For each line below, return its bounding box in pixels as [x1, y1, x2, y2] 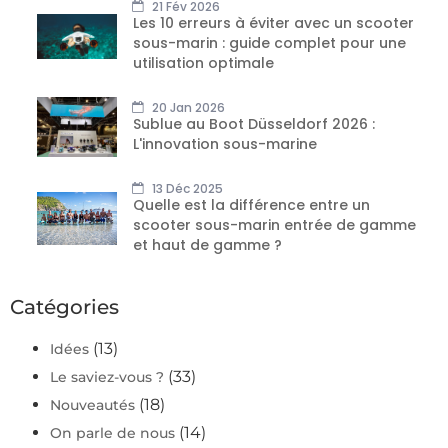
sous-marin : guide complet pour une [133, 33, 406, 54]
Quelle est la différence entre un [133, 195, 370, 216]
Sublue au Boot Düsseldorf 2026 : [133, 114, 375, 135]
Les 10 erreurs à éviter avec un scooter [133, 13, 414, 34]
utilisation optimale [133, 53, 274, 74]
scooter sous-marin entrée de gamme [133, 215, 416, 236]
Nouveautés [50, 396, 135, 415]
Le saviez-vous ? [50, 368, 164, 387]
